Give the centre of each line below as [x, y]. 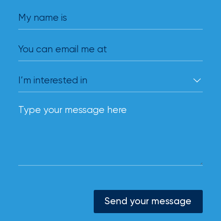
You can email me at [63, 49]
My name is [43, 18]
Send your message [148, 201]
